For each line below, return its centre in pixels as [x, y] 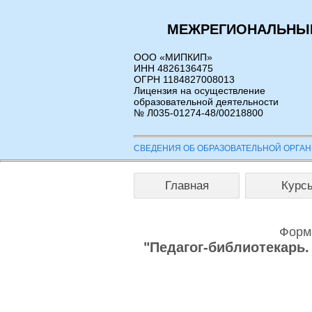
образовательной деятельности [206, 102]
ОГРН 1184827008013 [184, 79]
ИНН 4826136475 [173, 68]
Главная [187, 185]
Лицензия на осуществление [200, 91]
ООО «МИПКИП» [173, 57]
